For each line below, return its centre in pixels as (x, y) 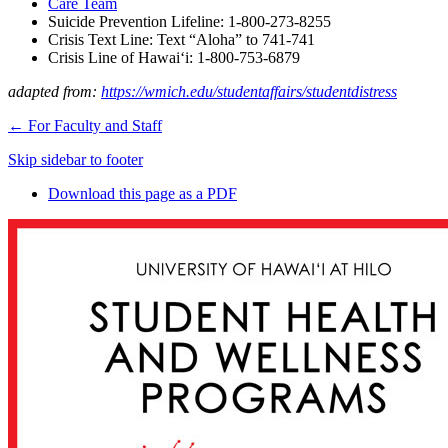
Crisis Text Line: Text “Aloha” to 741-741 (181, 39)
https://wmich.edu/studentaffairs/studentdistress (249, 91)
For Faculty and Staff (93, 125)
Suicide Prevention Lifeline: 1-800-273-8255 (189, 21)
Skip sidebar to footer (75, 159)
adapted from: (54, 91)
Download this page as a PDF (142, 193)
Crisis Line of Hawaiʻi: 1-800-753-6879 (174, 57)
